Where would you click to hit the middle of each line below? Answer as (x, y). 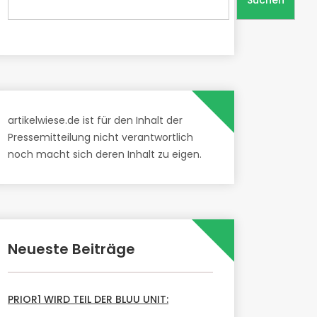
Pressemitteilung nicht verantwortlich (100, 137)
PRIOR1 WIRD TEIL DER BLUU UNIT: (88, 299)
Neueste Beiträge (71, 249)
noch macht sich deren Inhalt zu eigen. (105, 154)
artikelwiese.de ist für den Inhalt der (95, 120)
